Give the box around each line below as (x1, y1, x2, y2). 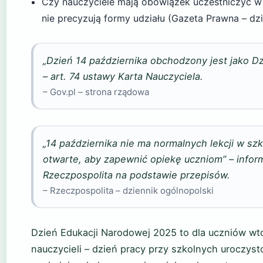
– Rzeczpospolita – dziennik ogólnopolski (43, 184, 214, 196)
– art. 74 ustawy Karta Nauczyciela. (43, 70, 203, 82)
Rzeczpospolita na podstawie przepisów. (43, 168, 230, 181)
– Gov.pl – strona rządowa (43, 86, 149, 97)
